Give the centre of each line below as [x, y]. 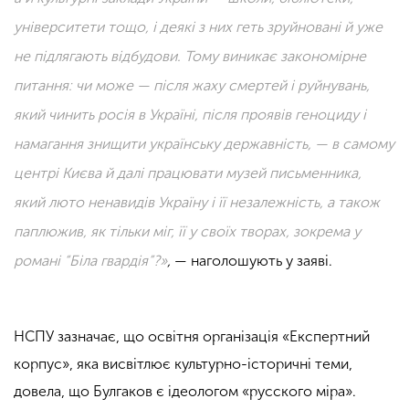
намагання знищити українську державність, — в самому [204, 144]
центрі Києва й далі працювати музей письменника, [188, 173]
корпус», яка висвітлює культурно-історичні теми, [183, 363]
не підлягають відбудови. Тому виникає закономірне [190, 57]
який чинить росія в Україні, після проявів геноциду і [190, 115]
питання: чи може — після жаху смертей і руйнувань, [192, 86]
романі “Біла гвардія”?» [90, 261]
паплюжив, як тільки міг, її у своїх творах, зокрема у [187, 232]
